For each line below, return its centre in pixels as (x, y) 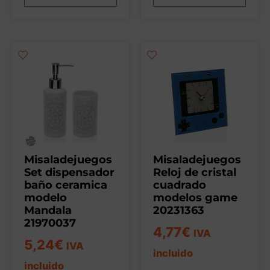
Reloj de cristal (195, 172)
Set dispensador (69, 172)
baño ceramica (66, 185)
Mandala (48, 210)
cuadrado (180, 185)
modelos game (195, 197)
